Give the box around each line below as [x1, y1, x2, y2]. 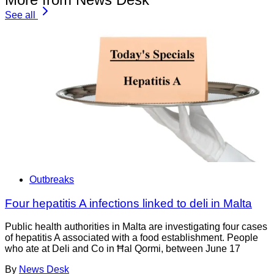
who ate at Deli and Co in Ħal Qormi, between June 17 [5, 243, 240, 254]
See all [5, 9, 35, 20]
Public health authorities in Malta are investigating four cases [5, 221, 267, 232]
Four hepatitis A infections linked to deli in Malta [5, 196, 252, 210]
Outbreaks [29, 174, 74, 185]
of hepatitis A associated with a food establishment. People [5, 232, 258, 243]
